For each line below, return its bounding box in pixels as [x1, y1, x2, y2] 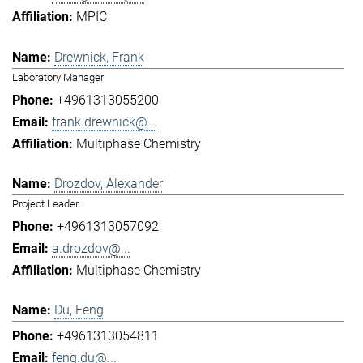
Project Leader [12, 198, 79, 211]
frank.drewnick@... [52, 113, 157, 130]
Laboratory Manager [12, 70, 104, 83]
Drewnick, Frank [54, 49, 144, 65]
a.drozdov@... [52, 241, 130, 257]
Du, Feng [54, 302, 104, 318]
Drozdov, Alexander [54, 176, 163, 192]
